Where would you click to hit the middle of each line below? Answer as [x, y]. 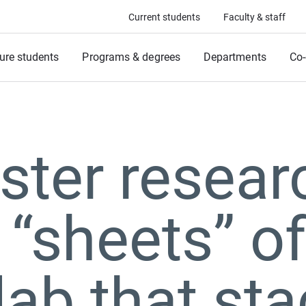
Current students [164, 17]
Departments [235, 57]
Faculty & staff [254, 17]
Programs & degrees [131, 57]
